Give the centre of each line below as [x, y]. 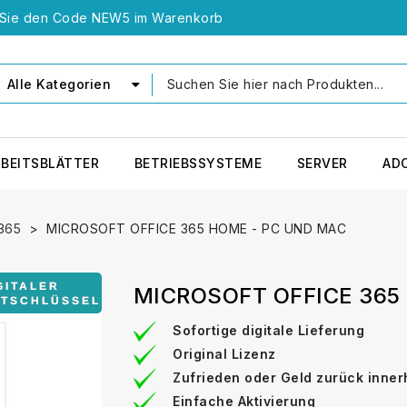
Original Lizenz [224, 353]
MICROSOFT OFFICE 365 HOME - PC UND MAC [197, 228]
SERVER [322, 163]
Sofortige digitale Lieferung [268, 330]
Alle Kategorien [59, 84]
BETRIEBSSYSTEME [198, 163]
